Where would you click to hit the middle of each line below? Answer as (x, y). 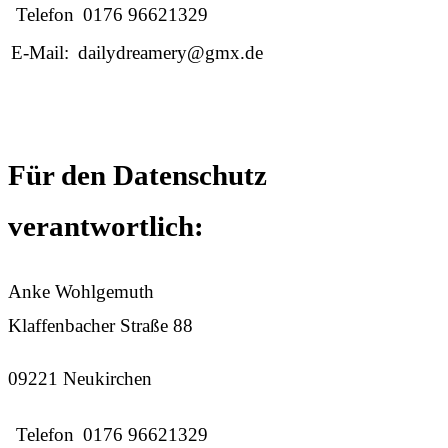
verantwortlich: (106, 226)
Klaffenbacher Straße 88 (100, 326)
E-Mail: (40, 53)
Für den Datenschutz (137, 175)
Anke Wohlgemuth (81, 292)
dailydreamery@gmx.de (170, 53)
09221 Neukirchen (80, 379)
